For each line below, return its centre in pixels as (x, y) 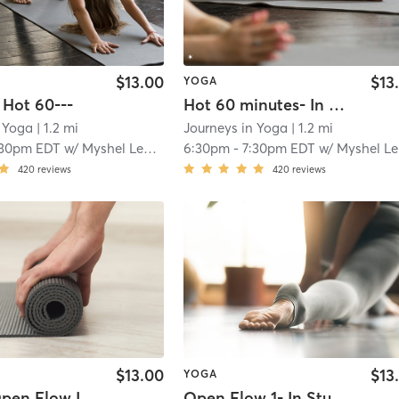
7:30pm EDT (279, 148)
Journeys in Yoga (236, 127)
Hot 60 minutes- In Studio (337, 104)
